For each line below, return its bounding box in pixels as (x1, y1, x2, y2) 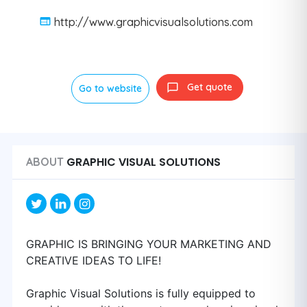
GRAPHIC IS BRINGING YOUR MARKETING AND (26, 237, 271, 251)
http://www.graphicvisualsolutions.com (54, 14, 253, 29)
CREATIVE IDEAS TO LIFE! (26, 254, 161, 267)
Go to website (78, 82, 142, 95)
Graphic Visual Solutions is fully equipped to (26, 286, 256, 300)
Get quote (186, 81, 232, 93)
